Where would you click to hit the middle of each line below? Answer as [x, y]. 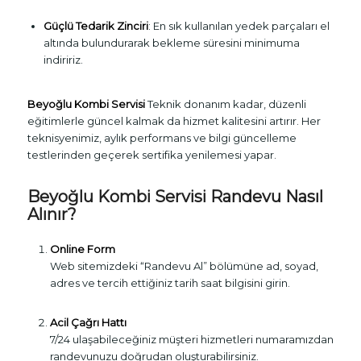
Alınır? [52, 214]
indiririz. [63, 59]
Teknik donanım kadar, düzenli [226, 104]
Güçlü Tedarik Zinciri [95, 25]
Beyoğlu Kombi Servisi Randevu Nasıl [175, 196]
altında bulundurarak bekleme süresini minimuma [171, 42]
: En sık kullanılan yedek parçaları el [239, 25]
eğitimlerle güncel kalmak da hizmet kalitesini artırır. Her [174, 120]
